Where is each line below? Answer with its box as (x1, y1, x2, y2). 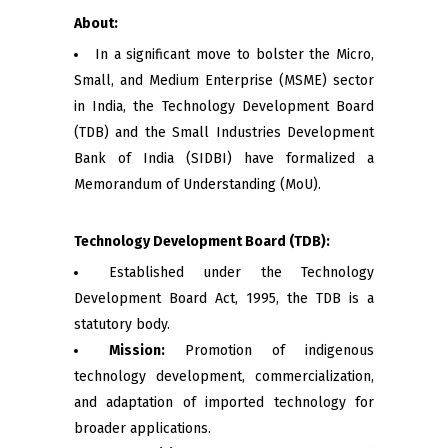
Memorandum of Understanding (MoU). (74, 176, 321, 193)
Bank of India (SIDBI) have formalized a (74, 150, 374, 167)
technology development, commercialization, (74, 368, 374, 385)
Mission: (109, 342, 165, 359)
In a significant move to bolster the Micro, (94, 46, 374, 63)
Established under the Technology (108, 264, 374, 281)
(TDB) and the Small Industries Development (74, 124, 374, 141)
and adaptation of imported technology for (74, 394, 374, 411)
